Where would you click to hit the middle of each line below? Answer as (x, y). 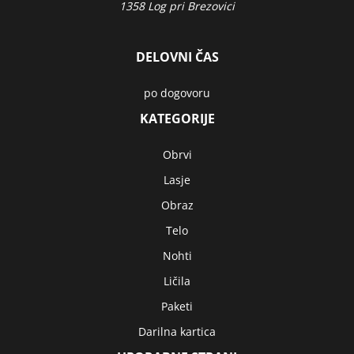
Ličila (177, 281)
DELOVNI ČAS (177, 57)
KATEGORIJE (177, 119)
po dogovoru (177, 93)
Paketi (177, 306)
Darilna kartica (177, 331)
